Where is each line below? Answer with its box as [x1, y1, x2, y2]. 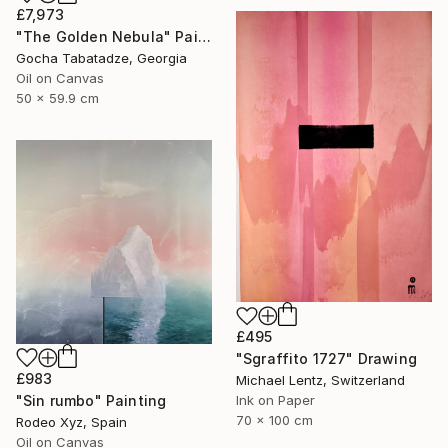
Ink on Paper [236, 392, 315, 409]
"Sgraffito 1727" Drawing [236, 350, 417, 368]
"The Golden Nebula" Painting [197, 28, 211, 46]
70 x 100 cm [236, 412, 313, 429]
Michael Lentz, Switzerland [236, 372, 405, 389]
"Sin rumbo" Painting [16, 392, 167, 410]
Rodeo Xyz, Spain [16, 414, 127, 431]
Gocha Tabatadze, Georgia [16, 50, 187, 67]
